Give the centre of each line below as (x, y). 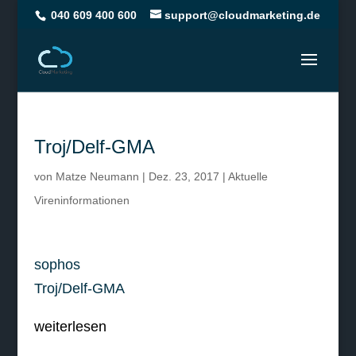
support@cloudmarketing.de (243, 15)
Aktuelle (248, 176)
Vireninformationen (81, 200)
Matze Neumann (97, 176)
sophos (57, 265)
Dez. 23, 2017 (184, 176)
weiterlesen (70, 327)
